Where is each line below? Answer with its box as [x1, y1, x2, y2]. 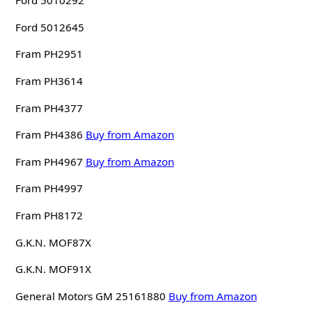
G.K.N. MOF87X [15, 235, 91, 249]
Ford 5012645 [15, 19, 84, 34]
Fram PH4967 [15, 154, 83, 169]
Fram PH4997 [15, 181, 83, 196]
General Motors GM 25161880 [15, 288, 166, 303]
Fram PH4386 [15, 127, 83, 142]
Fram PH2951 [15, 47, 83, 61]
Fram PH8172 [15, 208, 83, 223]
